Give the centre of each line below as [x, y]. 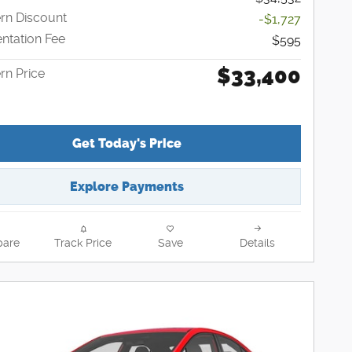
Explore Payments [126, 186]
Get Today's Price [126, 143]
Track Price [83, 242]
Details [257, 242]
